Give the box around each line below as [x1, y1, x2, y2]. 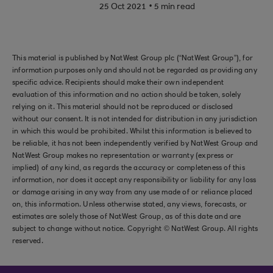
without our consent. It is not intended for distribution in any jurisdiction [12, 116, 258, 123]
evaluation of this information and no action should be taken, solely [12, 91, 241, 99]
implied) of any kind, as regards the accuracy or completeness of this [12, 165, 245, 172]
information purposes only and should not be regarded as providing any [12, 67, 257, 74]
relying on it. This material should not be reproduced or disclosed [12, 104, 233, 111]
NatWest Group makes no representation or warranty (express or [12, 152, 234, 160]
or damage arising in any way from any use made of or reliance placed [12, 189, 253, 196]
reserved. [12, 238, 43, 245]
